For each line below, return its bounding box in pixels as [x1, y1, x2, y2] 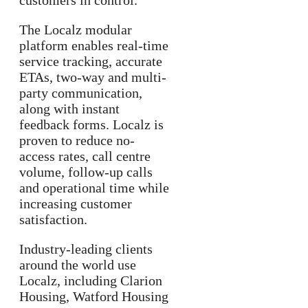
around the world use [19, 257, 136, 273]
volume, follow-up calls [19, 164, 153, 180]
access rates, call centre [19, 148, 151, 164]
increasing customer [19, 196, 132, 212]
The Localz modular [19, 22, 132, 38]
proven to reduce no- [19, 133, 135, 148]
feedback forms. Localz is [19, 117, 164, 133]
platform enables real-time [19, 38, 168, 54]
